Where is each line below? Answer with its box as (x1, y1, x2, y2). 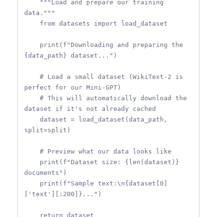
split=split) (24, 126, 71, 134)
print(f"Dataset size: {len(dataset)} (24, 158, 40, 166)
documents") (24, 169, 67, 176)
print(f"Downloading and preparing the (24, 41, 40, 48)
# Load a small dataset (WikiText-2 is (24, 73, 40, 80)
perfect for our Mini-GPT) (24, 83, 121, 91)
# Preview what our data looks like (24, 147, 40, 155)
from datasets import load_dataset (24, 19, 40, 27)
